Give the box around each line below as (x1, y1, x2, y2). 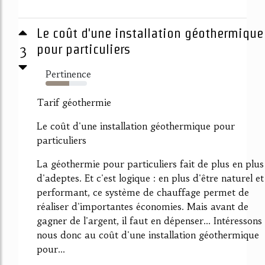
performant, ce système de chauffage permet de (37, 186, 249, 198)
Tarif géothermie (37, 96, 111, 108)
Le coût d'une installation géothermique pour (37, 119, 235, 132)
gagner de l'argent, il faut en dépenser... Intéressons (37, 214, 262, 227)
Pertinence (46, 67, 91, 80)
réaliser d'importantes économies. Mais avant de (37, 200, 248, 212)
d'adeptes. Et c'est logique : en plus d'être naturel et (37, 172, 264, 184)
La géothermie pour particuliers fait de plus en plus (37, 157, 264, 170)
